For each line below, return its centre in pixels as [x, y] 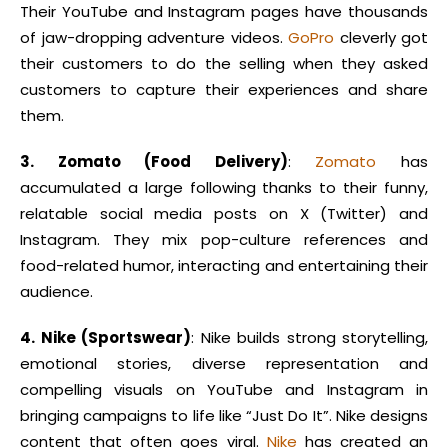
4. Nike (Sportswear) [105, 338]
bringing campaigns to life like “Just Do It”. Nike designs [224, 416]
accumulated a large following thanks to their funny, [224, 188]
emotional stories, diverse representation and [224, 364]
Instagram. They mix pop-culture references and [224, 240]
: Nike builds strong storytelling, [309, 338]
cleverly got [381, 38]
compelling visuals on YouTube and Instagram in [224, 390]
